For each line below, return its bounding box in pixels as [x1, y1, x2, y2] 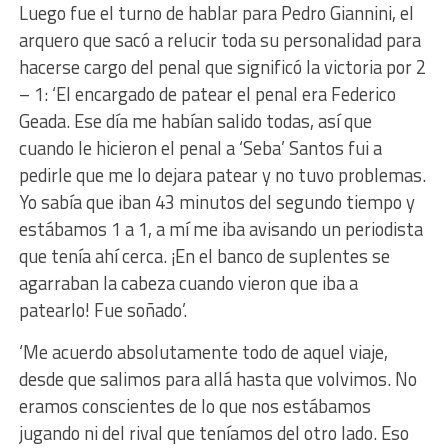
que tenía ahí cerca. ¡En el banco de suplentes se [18, 241, 390, 270]
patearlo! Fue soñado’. [18, 295, 187, 324]
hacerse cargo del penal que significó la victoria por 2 [18, 52, 426, 81]
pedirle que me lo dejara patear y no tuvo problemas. [18, 160, 426, 189]
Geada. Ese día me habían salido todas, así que [18, 106, 372, 135]
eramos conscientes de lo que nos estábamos [18, 391, 371, 420]
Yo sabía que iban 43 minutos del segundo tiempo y [18, 187, 415, 216]
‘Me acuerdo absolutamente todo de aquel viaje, [18, 337, 388, 366]
